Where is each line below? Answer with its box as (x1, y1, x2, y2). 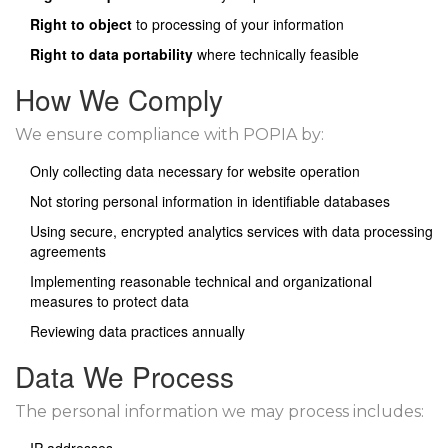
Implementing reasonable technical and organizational (30, 271, 372, 291)
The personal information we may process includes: (15, 402, 424, 421)
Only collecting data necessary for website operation (30, 161, 360, 181)
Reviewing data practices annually (30, 321, 245, 341)
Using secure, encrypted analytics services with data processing (30, 221, 433, 241)
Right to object (30, 14, 132, 34)
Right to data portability (30, 44, 193, 64)
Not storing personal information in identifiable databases (30, 191, 390, 211)
